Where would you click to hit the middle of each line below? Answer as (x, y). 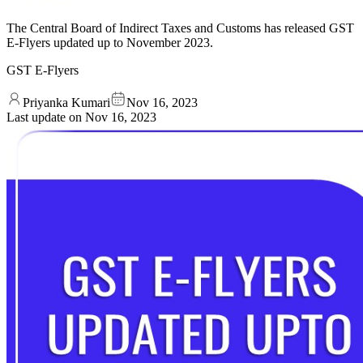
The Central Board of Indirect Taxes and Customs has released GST (180, 28)
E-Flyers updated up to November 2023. (110, 42)
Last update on (46, 117)
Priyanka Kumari (66, 102)
